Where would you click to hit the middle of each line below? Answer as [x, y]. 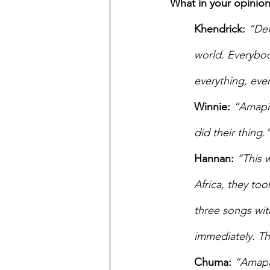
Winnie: [212, 107]
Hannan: [215, 159]
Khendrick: [220, 29]
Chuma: [213, 262]
